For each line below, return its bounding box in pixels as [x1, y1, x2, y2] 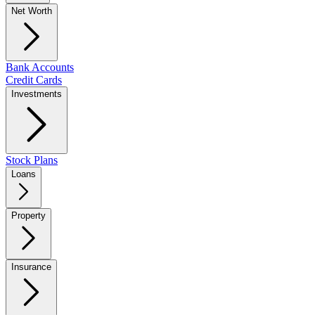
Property [11, 210, 46, 221]
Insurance [11, 262, 51, 272]
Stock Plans [6, 154, 58, 166]
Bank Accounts [6, 61, 74, 73]
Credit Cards [6, 74, 62, 86]
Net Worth [11, 6, 52, 16]
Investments [11, 89, 62, 99]
